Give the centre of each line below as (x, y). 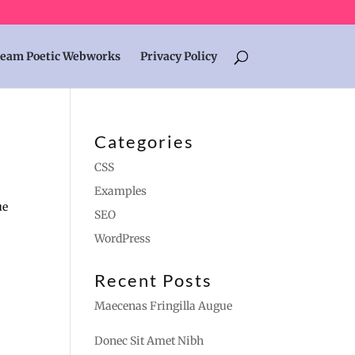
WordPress (123, 239)
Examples (121, 191)
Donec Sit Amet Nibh (149, 341)
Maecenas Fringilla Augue (164, 306)
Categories (145, 141)
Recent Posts (154, 280)
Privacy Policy (178, 56)
